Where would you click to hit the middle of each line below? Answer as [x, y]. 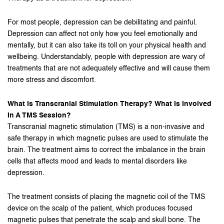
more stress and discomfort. [52, 80]
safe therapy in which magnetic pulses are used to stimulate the [108, 138]
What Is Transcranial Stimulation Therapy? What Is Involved [109, 104]
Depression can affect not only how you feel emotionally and [102, 34]
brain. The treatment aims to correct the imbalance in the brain [106, 150]
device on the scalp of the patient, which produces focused [100, 208]
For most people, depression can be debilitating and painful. [102, 22]
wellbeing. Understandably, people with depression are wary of [106, 57]
